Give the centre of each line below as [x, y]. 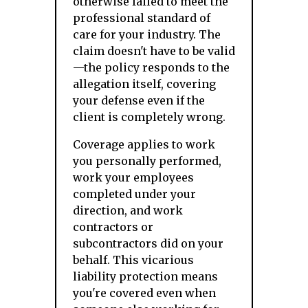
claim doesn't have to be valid [154, 51]
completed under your [134, 194]
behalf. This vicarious [133, 260]
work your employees [133, 177]
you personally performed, [147, 161]
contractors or [113, 227]
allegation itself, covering [144, 84]
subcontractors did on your [148, 243]
